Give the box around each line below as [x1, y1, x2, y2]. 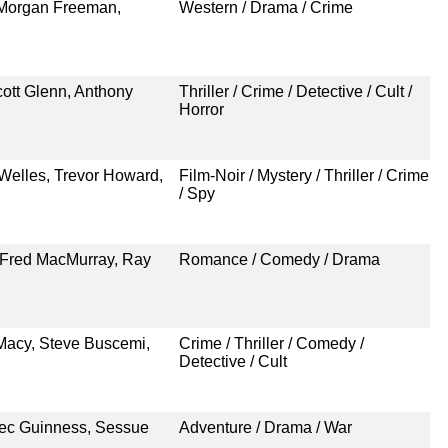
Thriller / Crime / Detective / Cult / [178, 82, 412, 100]
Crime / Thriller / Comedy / [178, 334, 364, 352]
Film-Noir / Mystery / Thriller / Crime [178, 166, 429, 184]
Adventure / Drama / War [178, 418, 352, 436]
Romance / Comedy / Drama [178, 250, 380, 268]
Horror [178, 100, 224, 118]
